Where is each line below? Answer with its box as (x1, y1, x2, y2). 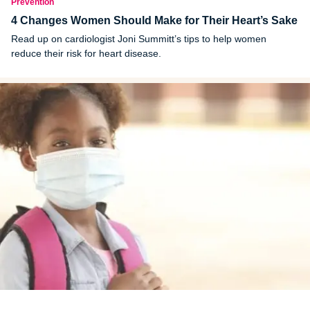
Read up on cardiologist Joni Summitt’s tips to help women (11, 33, 266, 45)
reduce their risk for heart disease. (11, 48, 161, 60)
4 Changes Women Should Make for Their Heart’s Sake (11, 15, 298, 27)
